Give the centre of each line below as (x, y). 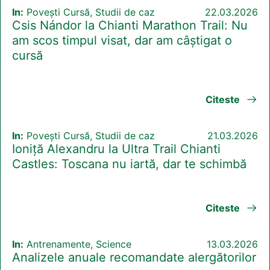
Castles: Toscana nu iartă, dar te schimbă (129, 164)
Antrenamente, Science (77, 244)
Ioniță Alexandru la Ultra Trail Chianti (116, 149)
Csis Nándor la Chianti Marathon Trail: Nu (130, 26)
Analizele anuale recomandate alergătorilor (134, 258)
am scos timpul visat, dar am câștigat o (122, 41)
